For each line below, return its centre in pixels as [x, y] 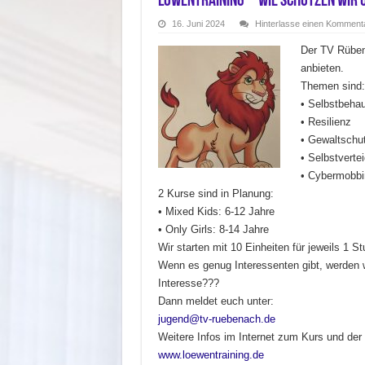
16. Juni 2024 [198, 24]
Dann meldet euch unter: [215, 301]
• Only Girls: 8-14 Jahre [213, 230]
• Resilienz [325, 122]
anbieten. [322, 68]
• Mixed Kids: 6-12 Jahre [216, 212]
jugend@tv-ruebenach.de [216, 319]
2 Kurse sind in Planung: [215, 194]
